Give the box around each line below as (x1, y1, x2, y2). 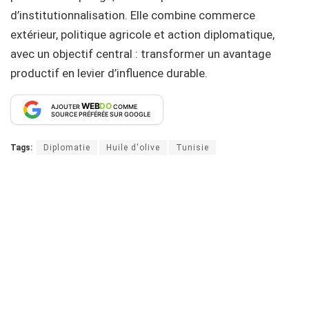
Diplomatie (43, 142, 90, 152)
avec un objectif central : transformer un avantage (10, 46, 271, 61)
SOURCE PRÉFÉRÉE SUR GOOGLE (51, 110, 150, 118)
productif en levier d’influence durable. (10, 66, 208, 80)
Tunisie (176, 142, 209, 152)
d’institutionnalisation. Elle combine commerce (10, 8, 255, 22)
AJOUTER (51, 102, 81, 110)
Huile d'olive (106, 142, 160, 152)
